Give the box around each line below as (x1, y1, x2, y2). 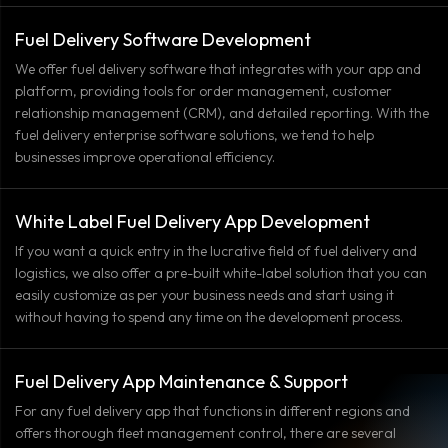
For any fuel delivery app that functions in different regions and (15, 401, 410, 420)
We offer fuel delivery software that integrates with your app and (15, 59, 421, 78)
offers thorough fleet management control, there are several (15, 423, 396, 442)
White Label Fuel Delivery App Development (15, 209, 370, 233)
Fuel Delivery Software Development (15, 27, 311, 51)
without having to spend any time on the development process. (15, 307, 403, 326)
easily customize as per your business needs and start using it (15, 285, 394, 304)
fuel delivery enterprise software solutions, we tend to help (15, 125, 374, 144)
